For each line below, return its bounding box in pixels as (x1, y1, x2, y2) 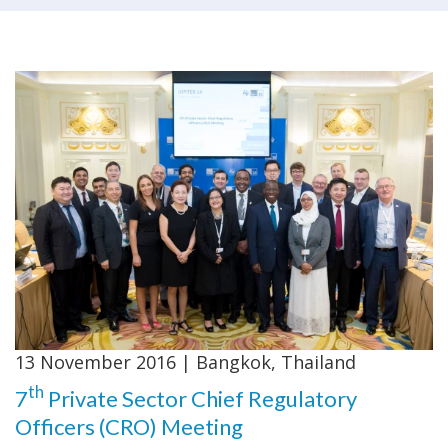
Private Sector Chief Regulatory (44, 384, 357, 412)
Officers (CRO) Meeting (15, 412, 243, 440)
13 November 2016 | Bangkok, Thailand (15, 349, 356, 374)
